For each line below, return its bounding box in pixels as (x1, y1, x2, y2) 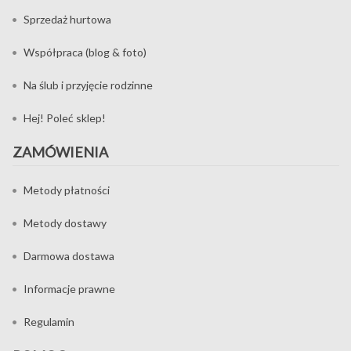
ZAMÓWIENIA (13, 143, 108, 161)
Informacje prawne (24, 281, 115, 295)
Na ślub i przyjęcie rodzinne (24, 78, 153, 92)
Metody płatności (24, 183, 110, 197)
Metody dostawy (24, 215, 107, 230)
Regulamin (24, 314, 74, 328)
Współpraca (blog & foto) (24, 45, 147, 59)
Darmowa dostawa (24, 248, 114, 262)
